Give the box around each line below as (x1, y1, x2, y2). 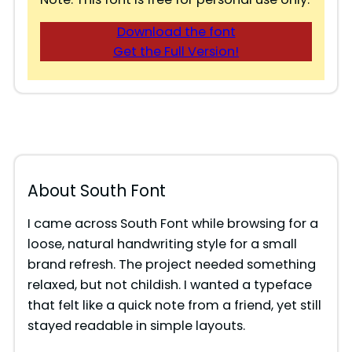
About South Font (27, 180, 166, 203)
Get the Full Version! (113, 42, 239, 61)
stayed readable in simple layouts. (27, 317, 245, 335)
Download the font (116, 23, 236, 42)
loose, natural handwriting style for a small (27, 235, 297, 254)
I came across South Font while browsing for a (27, 214, 318, 233)
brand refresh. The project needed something (27, 255, 316, 274)
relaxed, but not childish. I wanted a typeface (27, 276, 312, 295)
